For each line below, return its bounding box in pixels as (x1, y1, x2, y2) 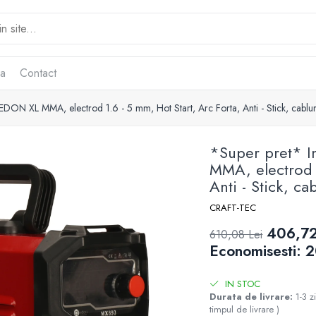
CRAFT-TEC (209, 201, 257, 214)
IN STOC (222, 277, 261, 291)
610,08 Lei (209, 226, 263, 243)
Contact (20, 65, 56, 81)
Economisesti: (209, 241, 306, 262)
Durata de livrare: (209, 290, 293, 303)
